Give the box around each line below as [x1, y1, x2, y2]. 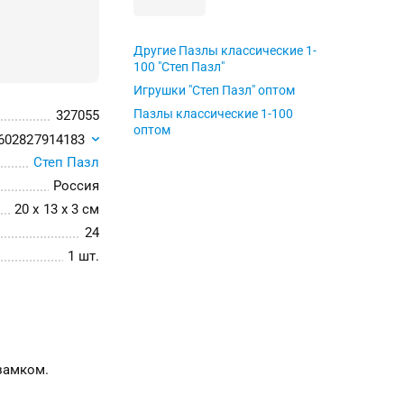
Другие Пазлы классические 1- [133, 43, 317, 58]
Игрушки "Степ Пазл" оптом [133, 83, 296, 97]
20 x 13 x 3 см [14, 201, 99, 217]
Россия [52, 178, 99, 194]
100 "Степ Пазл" [133, 60, 225, 74]
